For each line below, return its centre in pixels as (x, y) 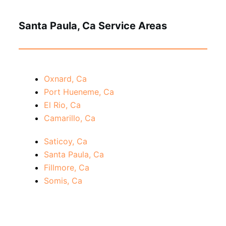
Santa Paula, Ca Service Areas (93, 26)
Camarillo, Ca (69, 118)
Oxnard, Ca (65, 79)
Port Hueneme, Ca (79, 92)
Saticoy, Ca (65, 142)
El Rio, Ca (62, 105)
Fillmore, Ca (66, 168)
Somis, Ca (63, 181)
